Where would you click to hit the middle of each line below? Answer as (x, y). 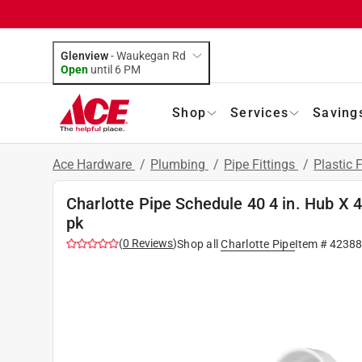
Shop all (198, 244)
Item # (312, 244)
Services (259, 112)
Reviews (151, 243)
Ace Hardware (94, 164)
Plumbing (179, 164)
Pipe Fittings (261, 164)
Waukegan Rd (151, 55)
